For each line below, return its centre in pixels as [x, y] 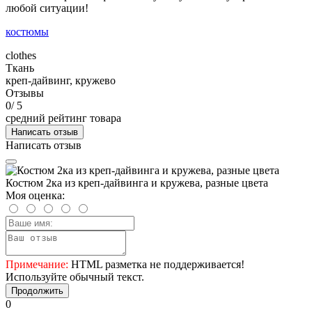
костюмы [27, 31]
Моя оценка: [35, 195]
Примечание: [37, 264]
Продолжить [37, 290]
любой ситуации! [47, 8]
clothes [21, 55]
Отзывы [25, 93]
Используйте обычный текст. [75, 276]
